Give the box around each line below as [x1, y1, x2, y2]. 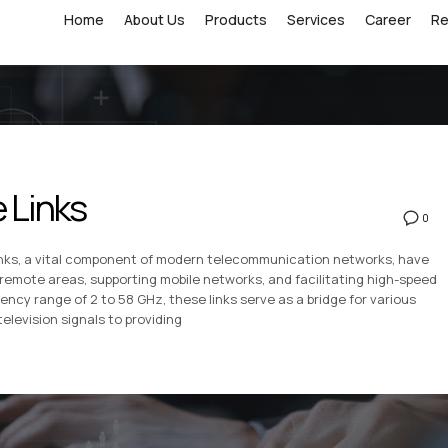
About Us [124, 10, 185, 29]
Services [287, 10, 345, 29]
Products [205, 10, 267, 29]
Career [365, 10, 411, 29]
